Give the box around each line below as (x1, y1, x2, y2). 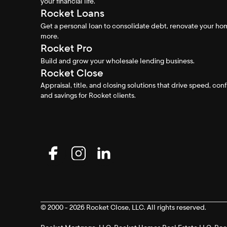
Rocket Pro (41, 41, 92, 55)
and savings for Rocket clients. (41, 90, 136, 100)
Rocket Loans (41, 6, 104, 20)
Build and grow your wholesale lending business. (41, 56, 195, 65)
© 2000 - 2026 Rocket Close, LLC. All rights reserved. (41, 202, 206, 212)
